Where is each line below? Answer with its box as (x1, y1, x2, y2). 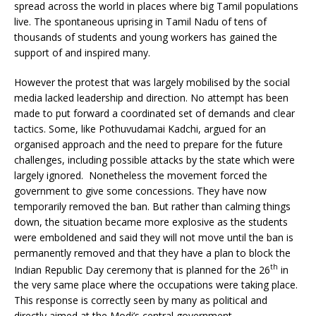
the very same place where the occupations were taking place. (14, 278, 298, 292)
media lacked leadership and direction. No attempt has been (14, 90, 288, 104)
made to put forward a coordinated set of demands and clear (14, 106, 295, 120)
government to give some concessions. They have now (14, 183, 267, 197)
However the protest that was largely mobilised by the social (14, 75, 290, 89)
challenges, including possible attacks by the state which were (14, 152, 295, 166)
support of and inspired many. (14, 45, 150, 59)
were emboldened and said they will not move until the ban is (14, 230, 293, 244)
